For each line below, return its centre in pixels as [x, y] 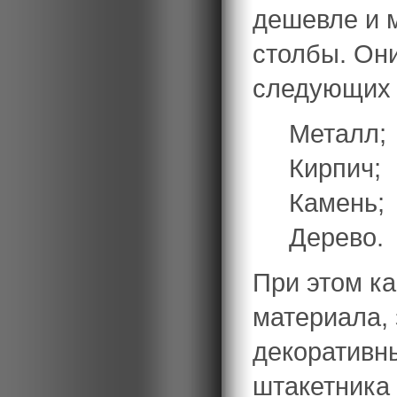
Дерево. [336, 237]
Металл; [337, 133]
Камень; [336, 202]
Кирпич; [335, 167]
